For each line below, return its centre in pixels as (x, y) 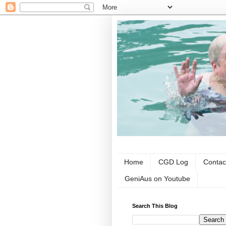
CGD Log (173, 162)
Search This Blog (155, 206)
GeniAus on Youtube (157, 179)
